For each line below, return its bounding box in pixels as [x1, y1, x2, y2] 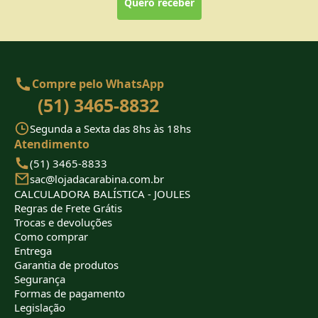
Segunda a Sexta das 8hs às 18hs [30, 121, 191, 136]
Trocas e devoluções [14, 214, 112, 229]
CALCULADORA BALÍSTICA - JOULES [14, 186, 190, 201]
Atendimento [14, 136, 89, 152]
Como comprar [14, 229, 88, 243]
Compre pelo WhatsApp [32, 76, 164, 92]
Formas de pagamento [14, 285, 125, 300]
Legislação [14, 300, 65, 314]
